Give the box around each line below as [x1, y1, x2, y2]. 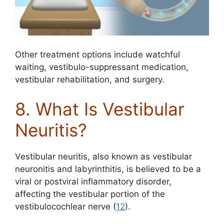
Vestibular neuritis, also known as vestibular [15, 151, 192, 162]
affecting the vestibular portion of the [15, 189, 165, 199]
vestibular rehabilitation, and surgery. [15, 74, 164, 84]
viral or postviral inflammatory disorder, [15, 176, 171, 187]
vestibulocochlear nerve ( [15, 201, 116, 212]
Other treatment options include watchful [15, 49, 180, 59]
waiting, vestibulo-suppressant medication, [15, 61, 188, 72]
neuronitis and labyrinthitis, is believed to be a [15, 164, 201, 174]
